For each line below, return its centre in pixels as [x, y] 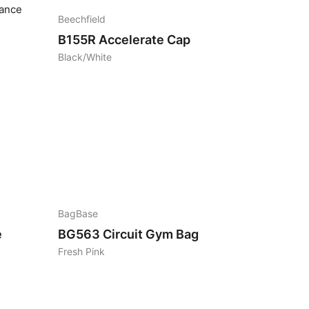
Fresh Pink [81, 252]
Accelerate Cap [144, 40]
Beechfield [82, 19]
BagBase [78, 214]
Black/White [85, 57]
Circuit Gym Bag [151, 234]
